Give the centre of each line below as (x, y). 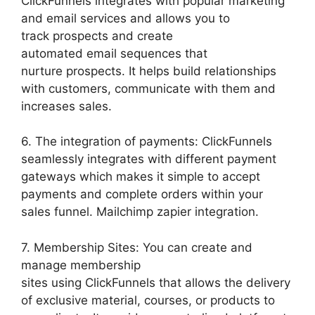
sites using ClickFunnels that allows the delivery (156, 282)
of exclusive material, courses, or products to (148, 300)
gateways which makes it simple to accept (141, 177)
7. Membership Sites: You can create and (137, 247)
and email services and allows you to (126, 18)
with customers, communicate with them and (148, 88)
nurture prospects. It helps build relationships (149, 71)
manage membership (81, 265)
